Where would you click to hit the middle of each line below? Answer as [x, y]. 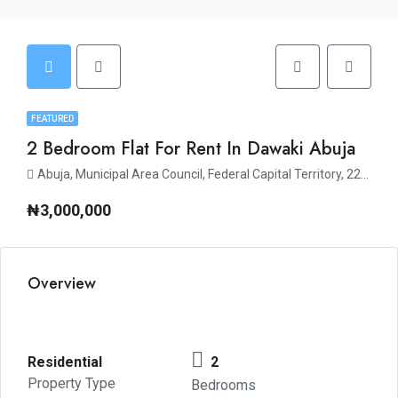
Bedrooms [223, 385]
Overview [62, 283]
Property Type [72, 383]
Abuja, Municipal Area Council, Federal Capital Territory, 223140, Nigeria [199, 174]
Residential [65, 362]
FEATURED [52, 119]
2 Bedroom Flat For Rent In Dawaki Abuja [191, 149]
